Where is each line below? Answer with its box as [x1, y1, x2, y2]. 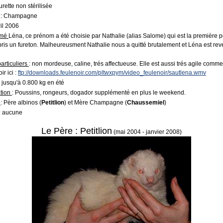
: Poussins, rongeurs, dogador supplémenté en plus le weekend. [12, 89, 186, 96]
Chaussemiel [127, 99, 164, 106]
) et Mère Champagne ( [64, 99, 127, 106]
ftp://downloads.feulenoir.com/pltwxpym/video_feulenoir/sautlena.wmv [18, 69, 206, 76]
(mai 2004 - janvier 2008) [112, 128, 182, 135]
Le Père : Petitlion [41, 126, 112, 136]
